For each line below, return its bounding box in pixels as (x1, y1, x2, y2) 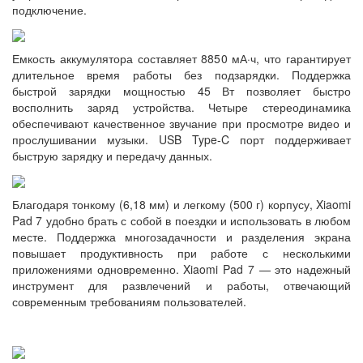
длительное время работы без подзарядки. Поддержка (12, 66, 351, 83)
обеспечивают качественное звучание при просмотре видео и (12, 114, 351, 131)
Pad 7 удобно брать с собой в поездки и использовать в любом (12, 212, 351, 229)
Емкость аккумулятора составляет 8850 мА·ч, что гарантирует (12, 49, 351, 66)
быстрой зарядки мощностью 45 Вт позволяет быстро (12, 82, 351, 99)
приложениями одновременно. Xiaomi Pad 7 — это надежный (12, 261, 351, 278)
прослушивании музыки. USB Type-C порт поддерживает (12, 130, 351, 147)
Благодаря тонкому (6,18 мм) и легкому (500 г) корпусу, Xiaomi (12, 196, 351, 213)
